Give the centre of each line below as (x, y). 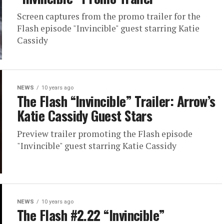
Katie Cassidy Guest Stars (85, 116)
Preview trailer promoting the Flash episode (105, 134)
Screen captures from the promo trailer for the (109, 16)
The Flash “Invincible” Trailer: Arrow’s (116, 101)
